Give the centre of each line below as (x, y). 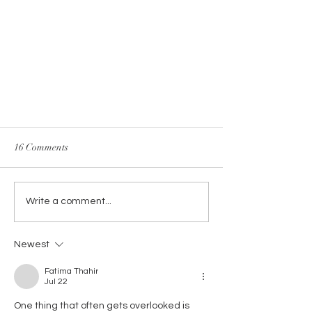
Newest (32, 244)
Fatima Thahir (71, 271)
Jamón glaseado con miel (82, 223)
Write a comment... (69, 202)
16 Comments (41, 147)
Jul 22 (56, 281)
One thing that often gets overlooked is (103, 305)
